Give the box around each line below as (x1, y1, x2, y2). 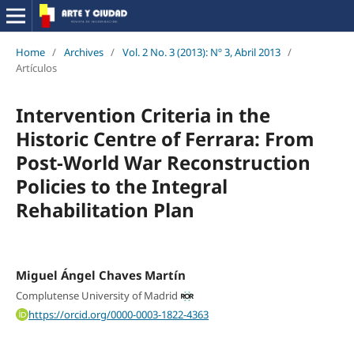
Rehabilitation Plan (15, 196, 194, 223)
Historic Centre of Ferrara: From (15, 125, 314, 152)
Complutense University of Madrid (15, 288, 178, 303)
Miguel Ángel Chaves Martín (15, 266, 186, 283)
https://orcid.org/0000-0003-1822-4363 (28, 307, 209, 322)
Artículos (15, 60, 57, 75)
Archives (63, 44, 104, 59)
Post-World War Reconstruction (15, 149, 311, 175)
